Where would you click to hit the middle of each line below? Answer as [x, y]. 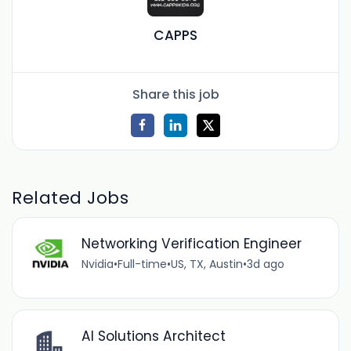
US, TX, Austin [206, 264]
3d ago [265, 264]
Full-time [142, 264]
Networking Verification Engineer [191, 244]
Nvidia [97, 264]
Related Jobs [71, 197]
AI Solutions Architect [153, 337]
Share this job [175, 94]
